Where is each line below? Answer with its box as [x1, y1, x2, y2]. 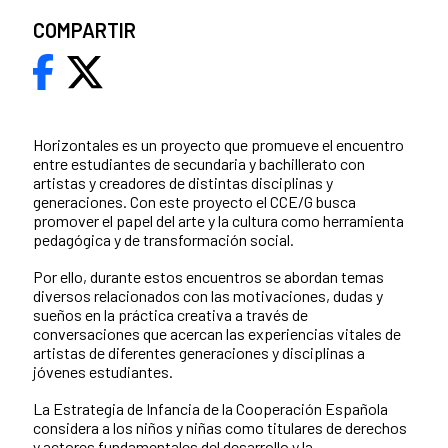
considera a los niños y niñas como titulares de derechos [33, 418, 407, 438]
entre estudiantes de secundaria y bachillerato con [33, 154, 365, 174]
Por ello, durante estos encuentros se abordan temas [33, 267, 384, 287]
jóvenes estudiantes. [33, 362, 176, 382]
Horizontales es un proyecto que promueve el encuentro [33, 135, 404, 155]
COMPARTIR [33, 18, 136, 43]
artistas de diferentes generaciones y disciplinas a [33, 343, 368, 363]
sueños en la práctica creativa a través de [33, 305, 308, 325]
